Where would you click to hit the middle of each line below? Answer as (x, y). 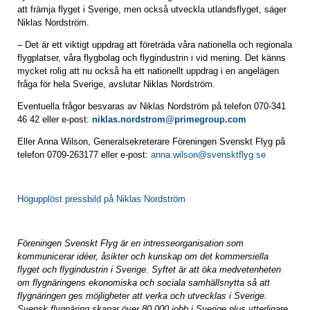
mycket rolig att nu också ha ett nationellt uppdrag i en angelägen (148, 71)
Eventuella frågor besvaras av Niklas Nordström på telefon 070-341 (152, 106)
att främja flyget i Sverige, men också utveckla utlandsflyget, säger (152, 9)
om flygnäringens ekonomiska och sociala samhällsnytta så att (144, 283)
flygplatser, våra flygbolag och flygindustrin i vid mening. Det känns (152, 58)
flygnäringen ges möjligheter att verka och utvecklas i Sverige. (142, 296)
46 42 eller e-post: (53, 119)
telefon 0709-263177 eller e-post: (84, 155)
